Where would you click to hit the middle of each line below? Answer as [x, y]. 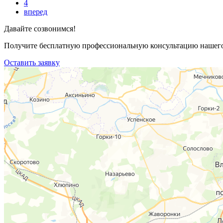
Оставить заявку [32, 62]
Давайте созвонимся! [40, 28]
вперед [36, 11]
